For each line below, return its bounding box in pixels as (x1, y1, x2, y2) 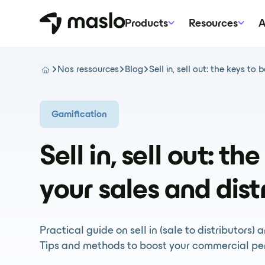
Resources (188, 18, 238, 29)
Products (124, 18, 168, 29)
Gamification (51, 111, 108, 119)
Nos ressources (57, 66, 119, 74)
